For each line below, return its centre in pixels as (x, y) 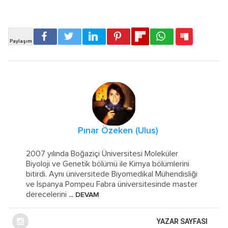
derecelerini (47, 194)
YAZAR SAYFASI (182, 221)
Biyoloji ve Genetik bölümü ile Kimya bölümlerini (108, 164)
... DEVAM (83, 195)
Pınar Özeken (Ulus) (118, 131)
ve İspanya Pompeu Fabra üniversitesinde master (112, 184)
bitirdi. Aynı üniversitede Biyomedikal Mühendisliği (112, 174)
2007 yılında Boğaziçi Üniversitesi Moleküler (102, 153)
